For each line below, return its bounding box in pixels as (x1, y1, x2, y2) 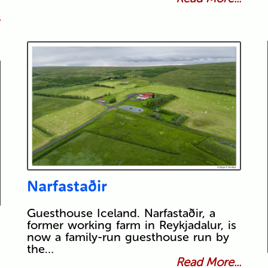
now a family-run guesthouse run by (26, 229, 229, 244)
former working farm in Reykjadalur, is (26, 217, 236, 232)
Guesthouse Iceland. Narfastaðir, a (26, 205, 215, 220)
